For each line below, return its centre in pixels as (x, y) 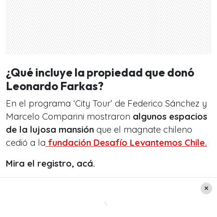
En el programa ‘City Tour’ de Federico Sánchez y (106, 103)
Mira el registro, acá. (52, 163)
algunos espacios (170, 116)
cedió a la (26, 142)
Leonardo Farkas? (55, 86)
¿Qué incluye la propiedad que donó (100, 72)
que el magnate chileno (143, 129)
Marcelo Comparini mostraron (69, 116)
